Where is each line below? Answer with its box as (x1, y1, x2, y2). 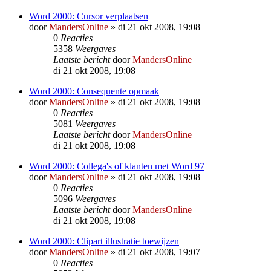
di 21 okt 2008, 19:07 (118, 246, 200, 257)
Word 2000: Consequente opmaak (29, 85, 159, 96)
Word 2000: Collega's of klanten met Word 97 (29, 160, 204, 171)
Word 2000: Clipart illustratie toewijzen (29, 235, 179, 246)
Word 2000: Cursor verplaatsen (29, 10, 148, 21)
